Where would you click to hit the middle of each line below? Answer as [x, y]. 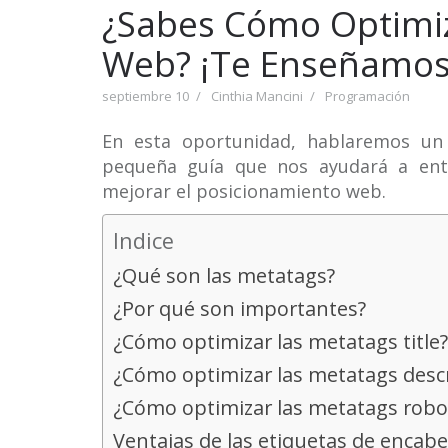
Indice [143, 240]
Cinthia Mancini [257, 96]
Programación [367, 96]
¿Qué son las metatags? [224, 275]
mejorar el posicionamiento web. [244, 191]
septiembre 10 [145, 96]
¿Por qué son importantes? [239, 308]
